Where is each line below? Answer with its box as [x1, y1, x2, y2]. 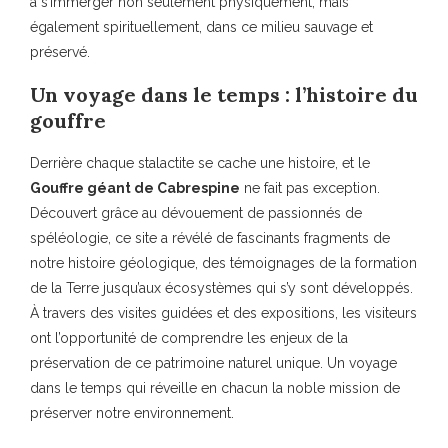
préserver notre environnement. [30, 405, 234, 422]
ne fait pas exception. [240, 180, 380, 197]
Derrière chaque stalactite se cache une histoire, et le [30, 155, 370, 172]
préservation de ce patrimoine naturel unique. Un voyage [30, 355, 397, 372]
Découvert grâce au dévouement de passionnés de [30, 205, 362, 222]
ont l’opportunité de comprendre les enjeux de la [30, 330, 348, 347]
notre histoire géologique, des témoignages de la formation [30, 255, 417, 272]
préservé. [30, 44, 90, 61]
